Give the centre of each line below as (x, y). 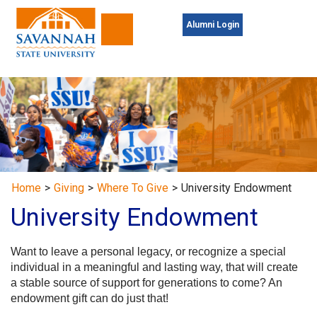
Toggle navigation (160, 36)
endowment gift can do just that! (90, 299)
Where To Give (133, 188)
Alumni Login (213, 25)
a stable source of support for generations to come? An (146, 283)
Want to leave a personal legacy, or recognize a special (148, 252)
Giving (69, 188)
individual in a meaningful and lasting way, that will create (154, 267)
